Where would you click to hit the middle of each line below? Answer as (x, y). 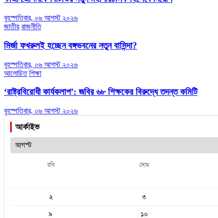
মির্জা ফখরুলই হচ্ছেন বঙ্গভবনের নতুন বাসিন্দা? (71, 45)
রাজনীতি (31, 27)
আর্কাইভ (27, 127)
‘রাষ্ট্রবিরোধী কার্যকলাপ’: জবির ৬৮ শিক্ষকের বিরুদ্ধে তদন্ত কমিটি (101, 92)
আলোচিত (16, 73)
